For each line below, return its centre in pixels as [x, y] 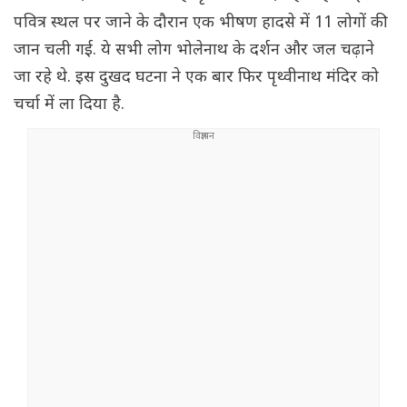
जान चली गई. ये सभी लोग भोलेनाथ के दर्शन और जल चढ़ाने [194, 51]
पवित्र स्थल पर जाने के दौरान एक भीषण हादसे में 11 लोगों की [201, 24]
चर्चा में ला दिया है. [69, 105]
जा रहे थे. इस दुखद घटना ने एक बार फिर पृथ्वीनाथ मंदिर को [196, 78]
